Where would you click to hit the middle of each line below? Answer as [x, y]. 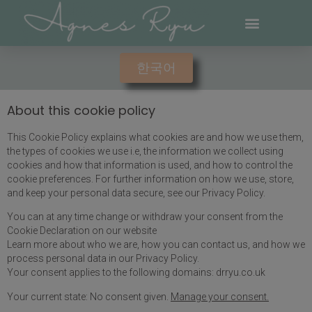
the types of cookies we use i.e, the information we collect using [145, 151]
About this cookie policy [81, 110]
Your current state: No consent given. [89, 296]
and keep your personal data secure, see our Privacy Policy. [136, 193]
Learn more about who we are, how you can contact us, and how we [156, 245]
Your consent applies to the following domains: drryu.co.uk [136, 273]
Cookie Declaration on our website [82, 231]
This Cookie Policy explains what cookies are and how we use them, [155, 137]
